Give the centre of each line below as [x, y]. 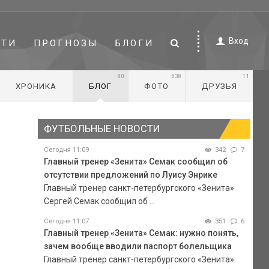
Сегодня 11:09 [66, 150]
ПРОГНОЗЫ [66, 43]
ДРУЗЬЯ [219, 86]
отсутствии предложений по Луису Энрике [130, 174]
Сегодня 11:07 [66, 221]
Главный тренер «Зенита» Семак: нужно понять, [141, 233]
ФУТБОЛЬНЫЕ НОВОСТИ [101, 128]
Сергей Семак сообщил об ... [99, 201]
